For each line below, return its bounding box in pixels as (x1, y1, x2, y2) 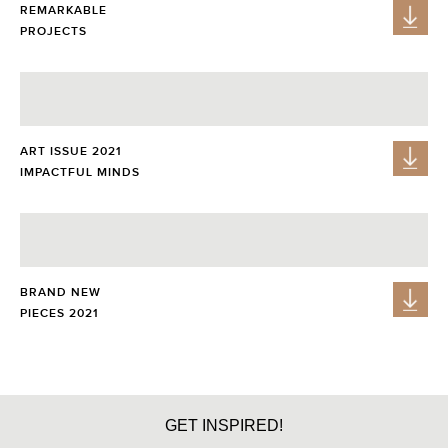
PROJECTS (20, 23, 87, 38)
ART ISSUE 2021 (20, 143, 122, 158)
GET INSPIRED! (165, 416, 283, 434)
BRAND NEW (20, 285, 101, 300)
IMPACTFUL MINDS (20, 164, 140, 179)
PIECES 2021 (20, 306, 99, 321)
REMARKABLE (20, 2, 107, 17)
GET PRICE (192, 402, 256, 418)
